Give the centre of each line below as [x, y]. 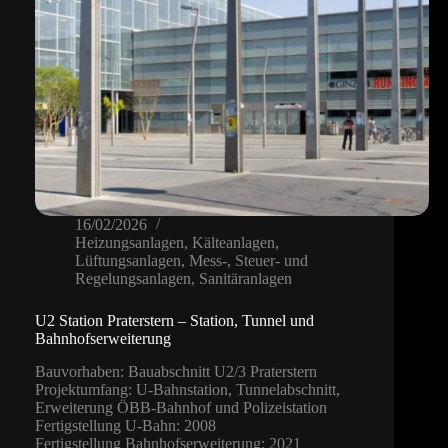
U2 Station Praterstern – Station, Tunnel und [174, 321]
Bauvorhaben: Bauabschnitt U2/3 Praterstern [176, 372]
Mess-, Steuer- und [248, 261]
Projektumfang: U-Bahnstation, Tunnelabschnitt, [187, 390]
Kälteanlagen [233, 243]
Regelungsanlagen [133, 279]
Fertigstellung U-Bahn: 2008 [125, 426]
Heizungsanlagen [129, 243]
